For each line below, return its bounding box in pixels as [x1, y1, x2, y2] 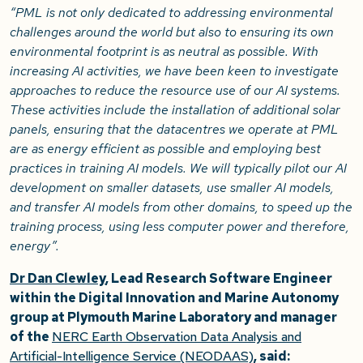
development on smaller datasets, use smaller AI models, [10, 179, 334, 197]
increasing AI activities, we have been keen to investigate [10, 62, 339, 80]
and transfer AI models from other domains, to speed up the [10, 199, 352, 216]
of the [10, 328, 52, 346]
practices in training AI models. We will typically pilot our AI [10, 160, 347, 177]
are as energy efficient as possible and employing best [10, 140, 321, 158]
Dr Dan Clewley [10, 270, 105, 288]
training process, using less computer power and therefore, [10, 218, 349, 236]
